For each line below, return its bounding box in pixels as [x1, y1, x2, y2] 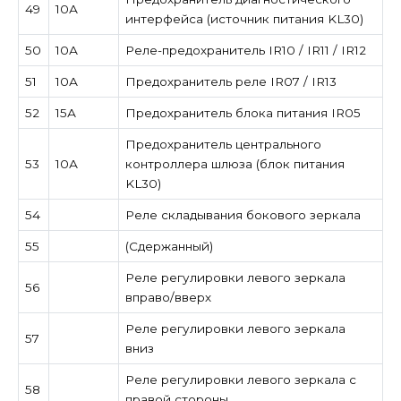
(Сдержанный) [124, 238, 213, 253]
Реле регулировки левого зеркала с [124, 371, 356, 387]
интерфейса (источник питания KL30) [124, 11, 363, 26]
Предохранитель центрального [124, 136, 321, 151]
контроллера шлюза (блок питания [124, 156, 345, 171]
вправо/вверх [124, 289, 211, 304]
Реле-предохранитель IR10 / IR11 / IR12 [124, 42, 366, 57]
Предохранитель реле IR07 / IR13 [124, 73, 337, 89]
